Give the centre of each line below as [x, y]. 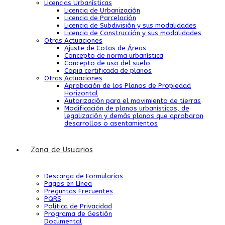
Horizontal [81, 93]
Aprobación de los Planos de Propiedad [128, 86]
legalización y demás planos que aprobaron [134, 116]
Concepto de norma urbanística [114, 55]
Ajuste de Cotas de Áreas [105, 48]
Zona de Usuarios [62, 150]
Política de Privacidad [78, 206]
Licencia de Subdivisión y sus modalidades [130, 25]
